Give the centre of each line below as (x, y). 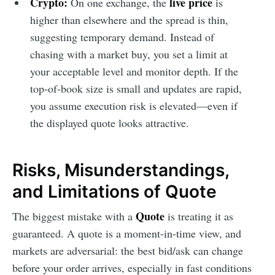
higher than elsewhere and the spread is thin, (129, 19)
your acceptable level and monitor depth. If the (134, 71)
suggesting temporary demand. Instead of (122, 37)
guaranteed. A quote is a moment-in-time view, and (127, 233)
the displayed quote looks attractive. (109, 122)
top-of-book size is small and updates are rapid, (136, 88)
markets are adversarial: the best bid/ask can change (128, 250)
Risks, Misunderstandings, (121, 170)
